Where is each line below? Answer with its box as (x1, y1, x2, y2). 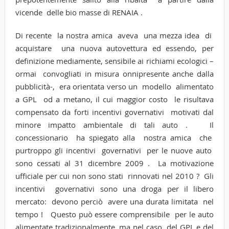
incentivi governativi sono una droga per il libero (15, 183, 214, 194)
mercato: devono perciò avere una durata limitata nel (15, 196, 214, 207)
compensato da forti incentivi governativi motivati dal (15, 106, 214, 117)
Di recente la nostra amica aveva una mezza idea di (15, 30, 214, 40)
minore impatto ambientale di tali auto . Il (15, 119, 214, 130)
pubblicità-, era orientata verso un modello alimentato (15, 81, 214, 91)
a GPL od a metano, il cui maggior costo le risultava (15, 94, 214, 104)
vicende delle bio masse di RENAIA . (15, 7, 143, 17)
